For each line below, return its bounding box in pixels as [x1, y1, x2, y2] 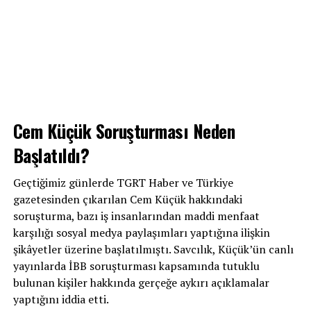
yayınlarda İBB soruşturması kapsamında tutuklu [12, 258, 260, 274]
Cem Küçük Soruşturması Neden [12, 117, 235, 144]
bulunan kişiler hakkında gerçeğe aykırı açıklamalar [12, 275, 269, 291]
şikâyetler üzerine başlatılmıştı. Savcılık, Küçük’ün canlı [12, 242, 294, 258]
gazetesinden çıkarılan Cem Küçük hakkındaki [12, 192, 242, 208]
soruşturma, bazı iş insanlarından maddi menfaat [12, 208, 260, 224]
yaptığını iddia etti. [12, 292, 109, 308]
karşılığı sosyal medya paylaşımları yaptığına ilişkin [12, 225, 270, 241]
